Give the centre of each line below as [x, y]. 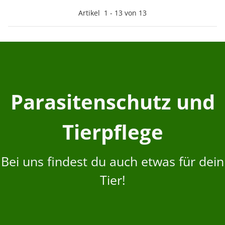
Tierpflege [113, 132]
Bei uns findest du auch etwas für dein [113, 161]
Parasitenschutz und [113, 102]
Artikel [91, 13]
